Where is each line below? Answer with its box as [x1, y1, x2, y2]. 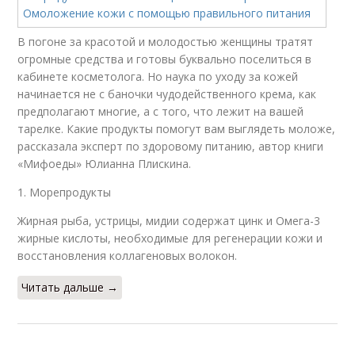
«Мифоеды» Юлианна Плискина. [17, 155, 192, 171]
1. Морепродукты [17, 184, 112, 200]
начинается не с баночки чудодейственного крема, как [17, 86, 317, 101]
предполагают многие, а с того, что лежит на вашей [17, 103, 304, 119]
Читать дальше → [21, 279, 119, 295]
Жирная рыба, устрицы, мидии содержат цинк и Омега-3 [17, 212, 321, 228]
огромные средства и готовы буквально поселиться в [17, 51, 312, 67]
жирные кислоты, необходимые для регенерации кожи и [17, 230, 323, 246]
